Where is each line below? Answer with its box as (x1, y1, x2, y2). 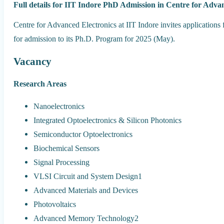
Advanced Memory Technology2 (33, 213, 139, 223)
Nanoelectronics (33, 101, 85, 111)
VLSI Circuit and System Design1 (33, 171, 142, 181)
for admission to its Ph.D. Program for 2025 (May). (13, 34, 175, 43)
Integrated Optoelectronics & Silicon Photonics (33, 115, 182, 125)
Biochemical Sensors (33, 143, 100, 153)
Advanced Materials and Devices (33, 185, 138, 195)
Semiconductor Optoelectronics (33, 129, 133, 139)
